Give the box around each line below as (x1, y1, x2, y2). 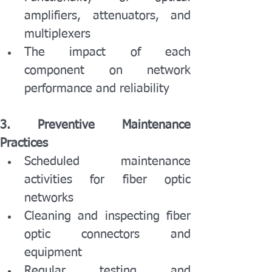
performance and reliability (24, 83, 169, 95)
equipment (24, 246, 82, 259)
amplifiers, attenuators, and (24, 10, 191, 22)
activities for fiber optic (24, 174, 191, 186)
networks (24, 192, 73, 204)
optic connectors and (24, 228, 191, 240)
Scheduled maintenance (24, 155, 191, 168)
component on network (24, 64, 191, 76)
